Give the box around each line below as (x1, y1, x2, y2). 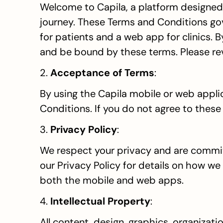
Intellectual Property (50, 195, 150, 208)
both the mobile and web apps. (40, 174, 184, 187)
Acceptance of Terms (50, 66, 154, 79)
